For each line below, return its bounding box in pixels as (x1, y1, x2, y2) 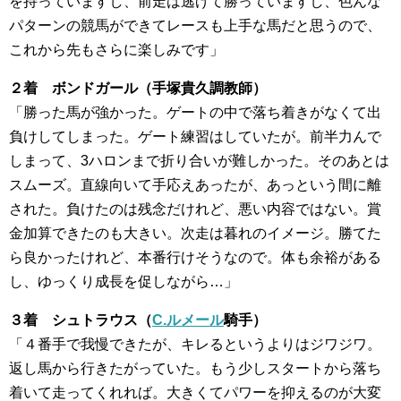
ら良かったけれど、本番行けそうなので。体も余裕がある (9, 249, 381, 265)
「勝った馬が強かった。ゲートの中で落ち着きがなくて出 (9, 104, 381, 120)
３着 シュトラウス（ (9, 311, 152, 328)
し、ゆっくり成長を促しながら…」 (9, 273, 238, 289)
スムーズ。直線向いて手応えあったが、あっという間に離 (9, 176, 381, 192)
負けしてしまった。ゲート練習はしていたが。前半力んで (9, 128, 381, 144)
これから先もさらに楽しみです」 (9, 41, 224, 57)
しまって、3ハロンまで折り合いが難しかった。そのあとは (9, 152, 389, 168)
